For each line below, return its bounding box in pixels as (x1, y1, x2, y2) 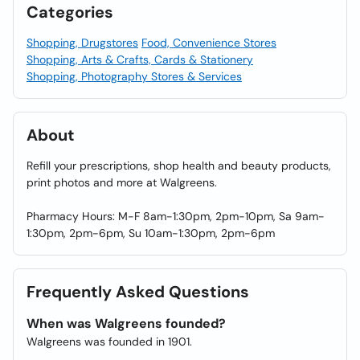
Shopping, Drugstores (27, 35, 138, 50)
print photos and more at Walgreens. (27, 175, 217, 190)
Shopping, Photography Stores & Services (27, 69, 242, 84)
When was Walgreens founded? (27, 315, 226, 332)
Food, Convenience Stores (141, 35, 276, 50)
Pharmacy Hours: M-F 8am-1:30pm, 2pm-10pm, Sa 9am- (27, 209, 325, 223)
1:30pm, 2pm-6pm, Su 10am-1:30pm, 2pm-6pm (27, 226, 275, 240)
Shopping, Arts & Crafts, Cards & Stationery (27, 52, 253, 67)
